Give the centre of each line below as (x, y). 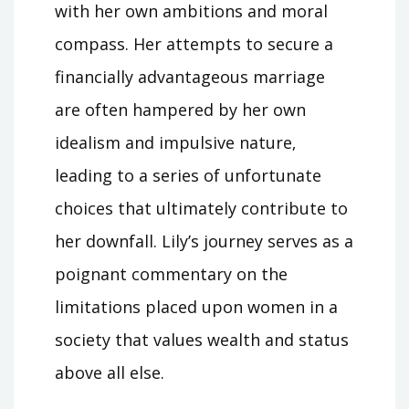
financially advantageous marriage (190, 77)
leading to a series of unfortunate (188, 176)
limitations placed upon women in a (196, 307)
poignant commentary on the (171, 274)
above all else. (110, 373)
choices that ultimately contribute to (201, 209)
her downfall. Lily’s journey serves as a (204, 241)
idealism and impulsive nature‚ (175, 143)
